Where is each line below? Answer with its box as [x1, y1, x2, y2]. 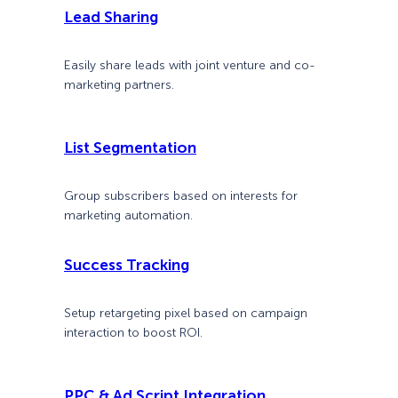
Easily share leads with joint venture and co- [64, 58, 315, 74]
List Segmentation [64, 139, 196, 157]
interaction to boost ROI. [64, 324, 203, 340]
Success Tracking [64, 255, 189, 274]
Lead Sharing [64, 7, 158, 26]
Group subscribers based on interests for [64, 188, 298, 204]
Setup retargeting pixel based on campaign [64, 305, 307, 321]
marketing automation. [64, 208, 193, 224]
